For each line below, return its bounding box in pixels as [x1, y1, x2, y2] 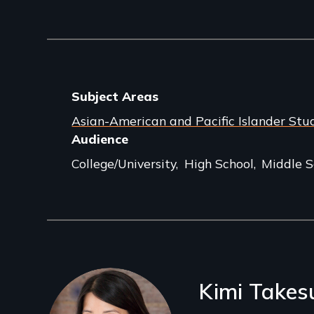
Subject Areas [71, 88, 159, 104]
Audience [71, 130, 129, 146]
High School [184, 155, 254, 171]
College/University [71, 155, 177, 171]
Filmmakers [47, 266, 198, 301]
